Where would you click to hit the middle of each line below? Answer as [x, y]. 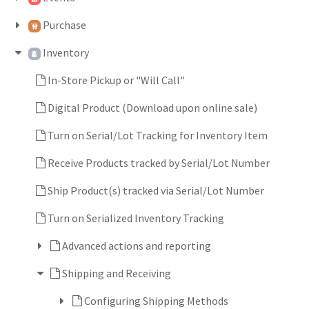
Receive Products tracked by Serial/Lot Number [159, 163]
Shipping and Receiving [116, 273]
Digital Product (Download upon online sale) [152, 108]
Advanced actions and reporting [136, 246]
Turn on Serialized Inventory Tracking [136, 218]
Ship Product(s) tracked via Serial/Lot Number [156, 190]
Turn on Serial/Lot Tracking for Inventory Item [158, 135]
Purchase [64, 25]
